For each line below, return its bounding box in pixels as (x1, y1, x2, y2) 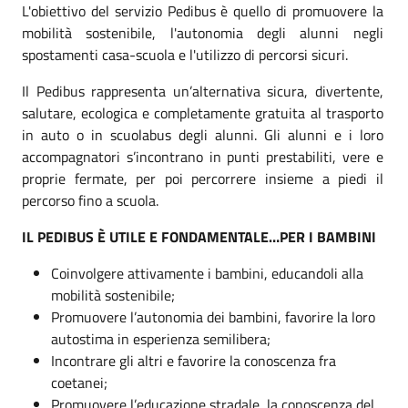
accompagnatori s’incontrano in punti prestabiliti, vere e (22, 145, 383, 168)
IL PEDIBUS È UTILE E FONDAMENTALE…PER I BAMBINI (22, 225, 376, 248)
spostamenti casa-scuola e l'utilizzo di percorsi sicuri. (22, 43, 348, 66)
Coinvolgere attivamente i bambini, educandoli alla (51, 261, 363, 284)
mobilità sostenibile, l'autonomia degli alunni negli (22, 21, 383, 44)
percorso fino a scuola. (22, 189, 158, 211)
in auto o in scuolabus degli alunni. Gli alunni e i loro (22, 123, 383, 146)
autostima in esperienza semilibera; (51, 327, 270, 350)
